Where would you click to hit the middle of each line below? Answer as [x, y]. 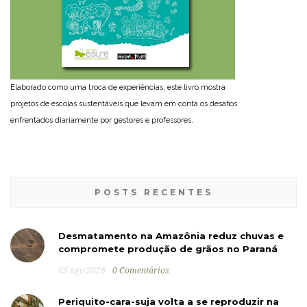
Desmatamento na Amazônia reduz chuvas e [171, 235]
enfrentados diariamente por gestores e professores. [102, 120]
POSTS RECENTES [153, 192]
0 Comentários [141, 270]
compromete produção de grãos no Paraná [168, 248]
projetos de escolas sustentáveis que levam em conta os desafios [124, 103]
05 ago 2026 [82, 270]
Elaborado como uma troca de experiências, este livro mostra [118, 87]
